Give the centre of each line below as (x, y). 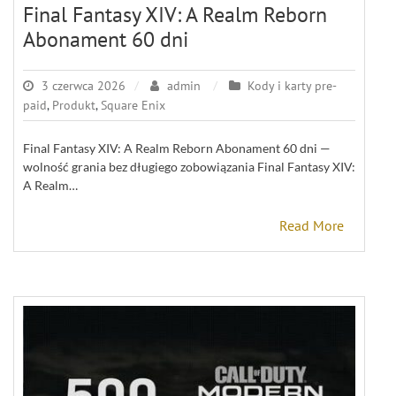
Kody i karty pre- (292, 86)
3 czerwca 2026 (84, 86)
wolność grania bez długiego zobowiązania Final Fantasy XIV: (189, 167)
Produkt (74, 105)
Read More (312, 225)
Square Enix (133, 105)
